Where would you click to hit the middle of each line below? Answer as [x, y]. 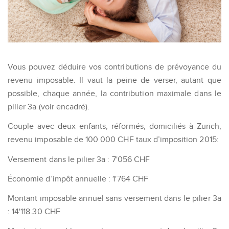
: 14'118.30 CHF [34, 212]
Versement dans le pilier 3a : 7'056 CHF [79, 159]
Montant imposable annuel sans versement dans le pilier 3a [114, 198]
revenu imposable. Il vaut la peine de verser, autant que [114, 80]
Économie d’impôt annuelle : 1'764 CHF [78, 178]
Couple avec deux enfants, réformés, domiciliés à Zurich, [114, 126]
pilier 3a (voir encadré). [49, 107]
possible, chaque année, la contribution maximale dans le [114, 93]
